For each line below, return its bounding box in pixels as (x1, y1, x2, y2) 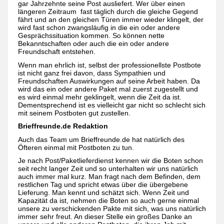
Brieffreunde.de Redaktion (18, 122, 108, 130)
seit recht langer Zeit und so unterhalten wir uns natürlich (18, 164, 198, 173)
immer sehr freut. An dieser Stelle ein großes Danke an (18, 212, 192, 221)
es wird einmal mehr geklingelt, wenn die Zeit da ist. (18, 92, 181, 101)
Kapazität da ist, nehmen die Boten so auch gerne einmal (18, 196, 199, 205)
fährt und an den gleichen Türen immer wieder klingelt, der (18, 15, 203, 24)
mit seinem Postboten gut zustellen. (18, 108, 130, 117)
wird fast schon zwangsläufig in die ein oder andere (18, 23, 180, 32)
